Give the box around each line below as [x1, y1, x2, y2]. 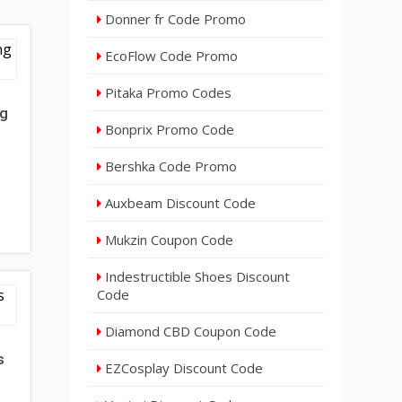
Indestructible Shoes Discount [101, 267, 291, 285]
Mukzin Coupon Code [101, 231, 234, 249]
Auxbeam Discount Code [101, 194, 257, 212]
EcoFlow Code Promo [101, 47, 239, 65]
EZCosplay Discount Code [101, 359, 264, 377]
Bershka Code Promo [101, 157, 238, 175]
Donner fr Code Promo [101, 10, 247, 28]
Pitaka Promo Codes [101, 83, 232, 101]
